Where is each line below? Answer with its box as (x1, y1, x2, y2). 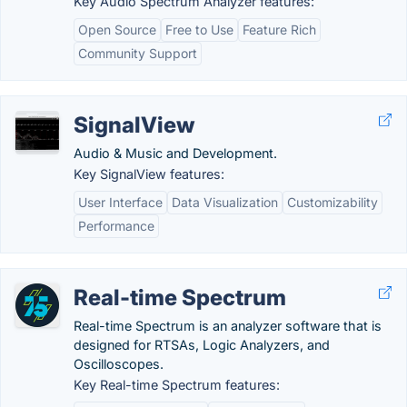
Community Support (78, 45, 197, 61)
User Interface (78, 194, 163, 210)
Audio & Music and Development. (74, 145, 277, 161)
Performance (78, 218, 154, 233)
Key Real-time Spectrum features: (74, 377, 280, 392)
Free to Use (165, 22, 233, 37)
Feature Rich (243, 22, 316, 37)
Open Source (78, 22, 156, 37)
